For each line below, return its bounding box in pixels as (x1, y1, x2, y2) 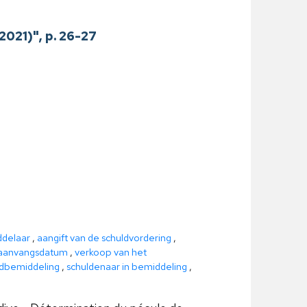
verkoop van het (74, 245, 147, 258)
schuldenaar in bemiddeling (66, 260, 187, 273)
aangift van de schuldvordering (36, 231, 171, 244)
